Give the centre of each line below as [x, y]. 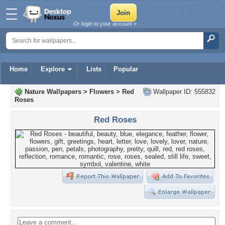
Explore [53, 69]
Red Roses [115, 120]
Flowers [102, 92]
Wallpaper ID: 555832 [183, 92]
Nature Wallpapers [53, 92]
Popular [126, 69]
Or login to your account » [105, 24]
